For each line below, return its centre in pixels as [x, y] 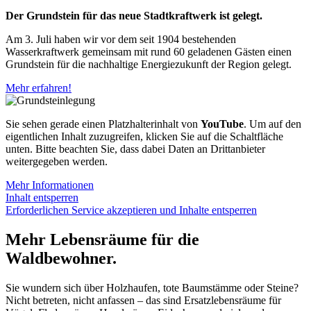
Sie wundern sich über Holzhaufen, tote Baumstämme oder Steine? [152, 288]
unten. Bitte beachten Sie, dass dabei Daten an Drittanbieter [135, 149]
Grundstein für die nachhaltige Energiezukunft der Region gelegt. [149, 65]
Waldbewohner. [61, 259]
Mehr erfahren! [39, 88]
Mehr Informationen [50, 185]
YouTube [222, 124]
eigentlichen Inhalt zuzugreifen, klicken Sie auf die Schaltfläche [144, 137]
